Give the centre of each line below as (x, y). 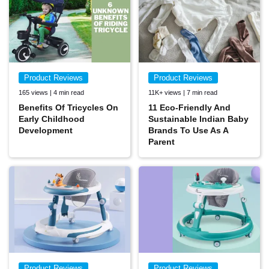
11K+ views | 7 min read (183, 92)
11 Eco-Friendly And (189, 107)
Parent (162, 141)
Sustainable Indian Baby (198, 119)
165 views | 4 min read (51, 92)
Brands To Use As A (188, 130)
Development (46, 130)
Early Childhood (52, 119)
